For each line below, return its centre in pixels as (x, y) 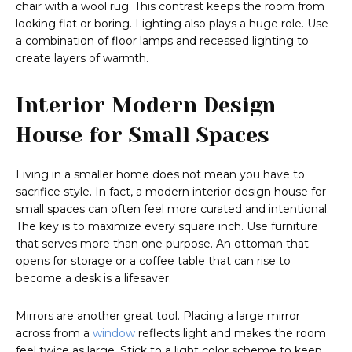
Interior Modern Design (146, 105)
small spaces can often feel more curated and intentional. (172, 209)
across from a (54, 334)
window (114, 334)
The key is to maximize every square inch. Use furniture (167, 227)
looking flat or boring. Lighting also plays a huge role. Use (172, 24)
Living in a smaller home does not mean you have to (160, 175)
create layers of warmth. (82, 59)
